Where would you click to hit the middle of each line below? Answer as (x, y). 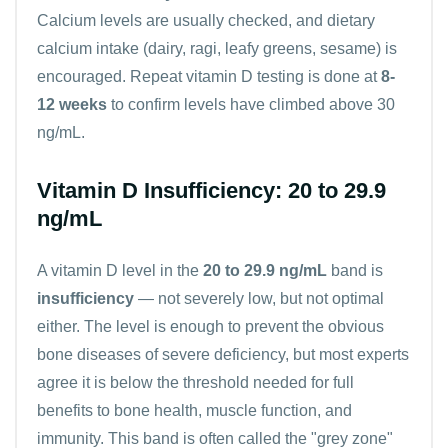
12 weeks (72, 104)
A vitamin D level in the (120, 270)
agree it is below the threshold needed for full (195, 382)
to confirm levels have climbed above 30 (251, 104)
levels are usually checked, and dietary (235, 20)
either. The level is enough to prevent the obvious (210, 326)
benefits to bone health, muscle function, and (194, 410)
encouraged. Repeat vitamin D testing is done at (209, 76)
